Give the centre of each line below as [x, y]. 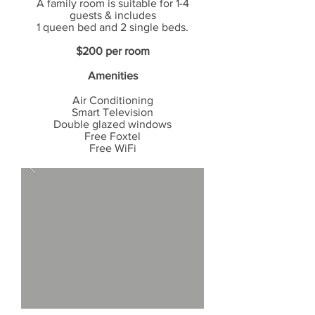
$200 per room [112, 51]
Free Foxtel [112, 136]
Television [128, 112]
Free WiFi [112, 148]
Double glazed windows [112, 124]
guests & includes [112, 15]
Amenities [112, 76]
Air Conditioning [112, 100]
